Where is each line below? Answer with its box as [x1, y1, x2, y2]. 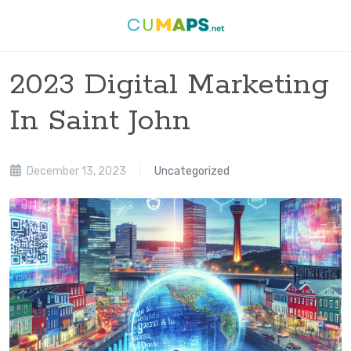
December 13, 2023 [24, 165, 126, 178]
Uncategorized [154, 165, 230, 178]
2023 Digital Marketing [9, 67, 329, 103]
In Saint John [9, 103, 190, 139]
